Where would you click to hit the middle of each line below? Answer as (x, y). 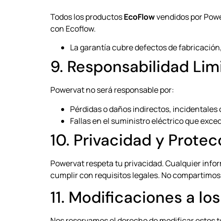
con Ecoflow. (73, 28)
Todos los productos (87, 17)
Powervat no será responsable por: (112, 90)
